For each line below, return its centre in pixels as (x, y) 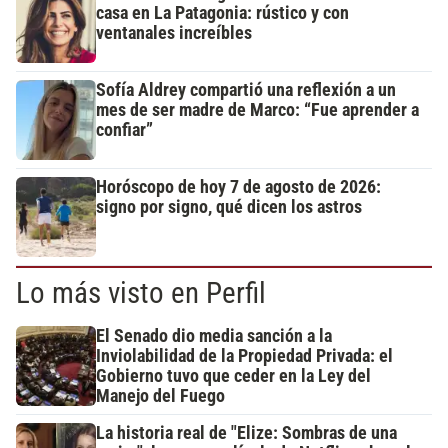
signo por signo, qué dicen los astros (229, 207)
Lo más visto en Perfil (141, 293)
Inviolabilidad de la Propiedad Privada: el (244, 356)
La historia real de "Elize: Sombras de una (246, 433)
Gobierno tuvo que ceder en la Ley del (233, 376)
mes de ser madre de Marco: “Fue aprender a (257, 110)
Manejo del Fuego (160, 396)
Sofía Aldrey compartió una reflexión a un (246, 90)
